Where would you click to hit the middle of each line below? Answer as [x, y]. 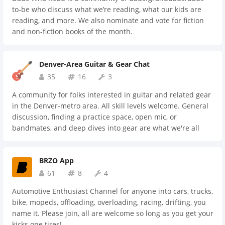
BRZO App [57, 160]
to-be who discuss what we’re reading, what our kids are [107, 9]
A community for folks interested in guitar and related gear [111, 95]
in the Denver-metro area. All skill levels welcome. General [110, 106]
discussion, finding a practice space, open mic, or [94, 117]
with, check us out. [43, 150]
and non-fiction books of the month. [72, 31]
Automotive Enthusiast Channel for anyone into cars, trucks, [113, 191]
